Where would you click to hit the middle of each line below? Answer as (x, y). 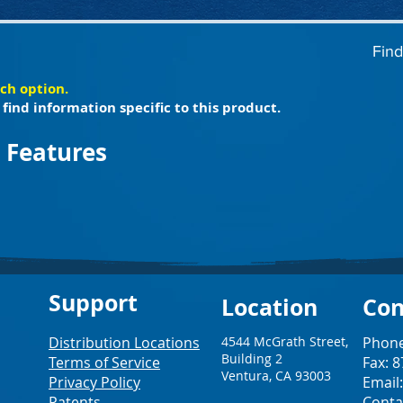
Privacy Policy (94, 382)
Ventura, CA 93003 (276, 376)
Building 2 (252, 358)
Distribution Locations (124, 343)
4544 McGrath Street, (285, 341)
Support (93, 303)
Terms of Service (104, 363)
